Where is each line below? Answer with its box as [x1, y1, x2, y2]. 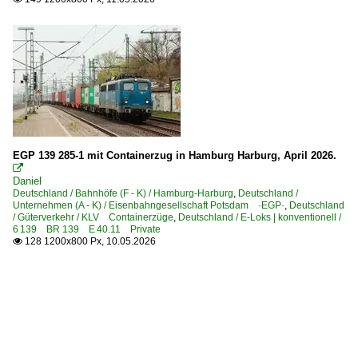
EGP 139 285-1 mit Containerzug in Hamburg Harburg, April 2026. [13, 149, 336, 161]
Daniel [13, 174, 42, 187]
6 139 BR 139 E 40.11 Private [13, 223, 161, 235]
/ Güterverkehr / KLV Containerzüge [13, 211, 173, 223]
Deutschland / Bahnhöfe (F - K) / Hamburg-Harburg [13, 187, 233, 199]
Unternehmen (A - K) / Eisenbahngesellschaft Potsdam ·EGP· [13, 199, 284, 211]
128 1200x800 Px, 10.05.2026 [22, 235, 156, 247]
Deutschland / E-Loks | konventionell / [178, 211, 341, 223]
